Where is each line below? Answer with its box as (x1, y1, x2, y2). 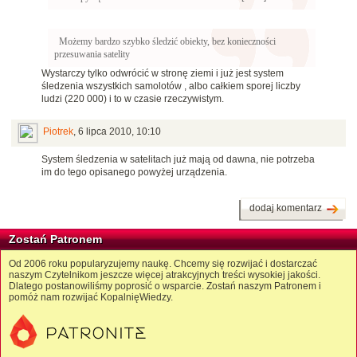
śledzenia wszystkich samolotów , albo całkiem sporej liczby (41, 80, 300, 92)
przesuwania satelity (54, 49, 130, 61)
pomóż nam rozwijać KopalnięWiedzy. (9, 292, 173, 304)
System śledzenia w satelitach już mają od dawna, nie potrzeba (41, 154, 315, 166)
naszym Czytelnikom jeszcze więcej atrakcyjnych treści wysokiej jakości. (9, 269, 320, 281)
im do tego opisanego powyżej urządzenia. (41, 167, 227, 178)
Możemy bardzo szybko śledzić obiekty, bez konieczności (59, 36, 276, 48)
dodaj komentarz (249, 202, 322, 214)
